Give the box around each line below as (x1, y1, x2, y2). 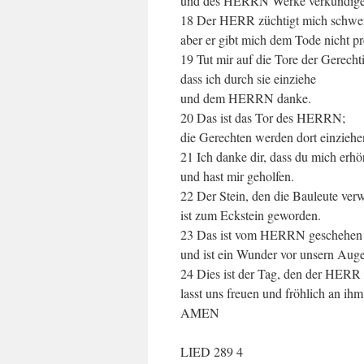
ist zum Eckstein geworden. (180, 206, 321, 223)
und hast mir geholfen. (180, 167, 294, 184)
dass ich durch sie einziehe (180, 70, 316, 87)
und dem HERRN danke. (180, 89, 311, 106)
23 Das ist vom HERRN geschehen (180, 226, 362, 243)
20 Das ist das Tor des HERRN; (180, 109, 345, 126)
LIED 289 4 (180, 343, 243, 360)
